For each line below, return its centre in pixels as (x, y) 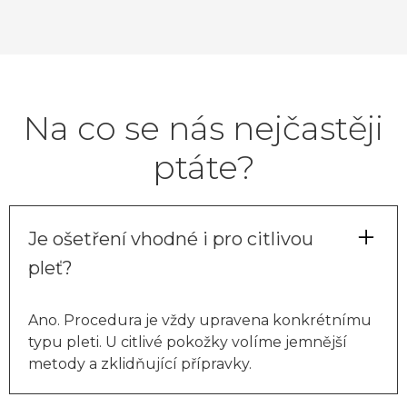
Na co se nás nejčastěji (203, 128)
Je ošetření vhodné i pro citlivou (171, 238)
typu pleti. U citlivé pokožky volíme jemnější (188, 342)
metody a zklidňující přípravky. (140, 363)
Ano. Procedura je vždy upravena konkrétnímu (200, 320)
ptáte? (203, 167)
